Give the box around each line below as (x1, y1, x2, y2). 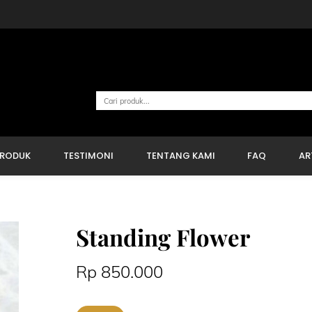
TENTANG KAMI (146, 148, 215, 162)
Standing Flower (76, 221, 251, 253)
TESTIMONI (63, 148, 114, 162)
